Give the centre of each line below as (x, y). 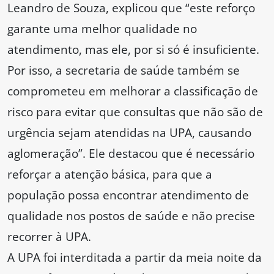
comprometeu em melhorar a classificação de (133, 91)
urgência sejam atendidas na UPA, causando (129, 133)
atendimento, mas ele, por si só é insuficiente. (133, 50)
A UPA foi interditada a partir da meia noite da (135, 257)
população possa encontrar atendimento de (128, 195)
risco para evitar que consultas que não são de (135, 112)
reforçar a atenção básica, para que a (110, 174)
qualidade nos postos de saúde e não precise (131, 216)
